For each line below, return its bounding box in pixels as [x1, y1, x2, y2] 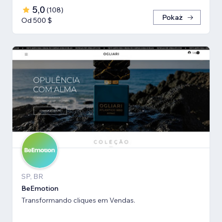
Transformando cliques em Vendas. [21, 196, 135, 205]
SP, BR [21, 172, 43, 181]
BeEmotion [21, 184, 58, 193]
